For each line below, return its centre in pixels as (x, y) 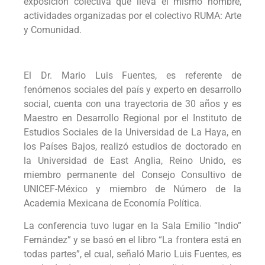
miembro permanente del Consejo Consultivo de (132, 175)
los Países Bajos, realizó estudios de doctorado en (132, 147)
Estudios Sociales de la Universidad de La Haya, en (132, 132)
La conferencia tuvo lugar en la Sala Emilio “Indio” (132, 226)
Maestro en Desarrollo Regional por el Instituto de (132, 118)
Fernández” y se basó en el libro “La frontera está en (132, 240)
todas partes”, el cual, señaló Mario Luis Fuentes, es (132, 254)
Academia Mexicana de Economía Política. (113, 203)
